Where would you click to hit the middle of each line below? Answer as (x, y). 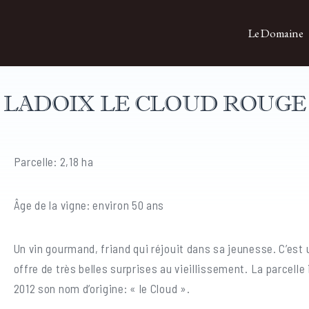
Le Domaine (276, 33)
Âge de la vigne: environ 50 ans (89, 205)
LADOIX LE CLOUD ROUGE (154, 103)
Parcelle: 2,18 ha (53, 161)
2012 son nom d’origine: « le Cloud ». (102, 288)
